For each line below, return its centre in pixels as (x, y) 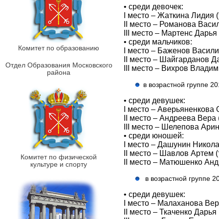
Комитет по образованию (59, 48)
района (59, 72)
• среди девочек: (153, 7)
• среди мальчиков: (158, 42)
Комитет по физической (59, 157)
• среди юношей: (154, 136)
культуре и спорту (59, 164)
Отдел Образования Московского (59, 65)
